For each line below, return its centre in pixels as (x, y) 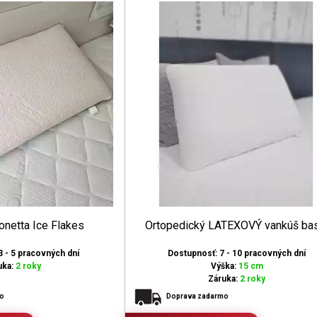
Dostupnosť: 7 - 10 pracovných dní (237, 253)
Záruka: (224, 279)
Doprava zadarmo (197, 296)
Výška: (224, 266)
